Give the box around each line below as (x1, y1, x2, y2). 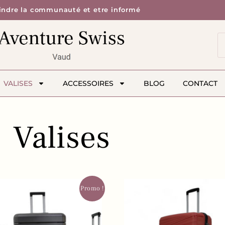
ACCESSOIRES (62, 79, 114, 88)
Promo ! (80, 184, 104, 192)
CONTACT (182, 79, 217, 88)
